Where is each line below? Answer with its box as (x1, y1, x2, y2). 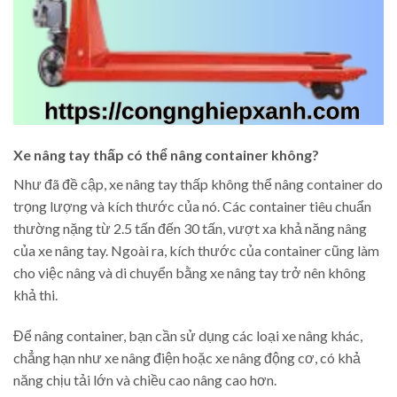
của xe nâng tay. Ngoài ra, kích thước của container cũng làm (13, 242, 379, 260)
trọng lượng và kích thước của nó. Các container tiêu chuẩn (13, 198, 371, 215)
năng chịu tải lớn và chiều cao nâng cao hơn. (13, 370, 276, 388)
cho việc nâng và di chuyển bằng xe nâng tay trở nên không (13, 264, 366, 282)
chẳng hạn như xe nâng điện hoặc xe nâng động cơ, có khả (13, 348, 361, 366)
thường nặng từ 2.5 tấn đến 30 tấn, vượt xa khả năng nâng (13, 220, 367, 237)
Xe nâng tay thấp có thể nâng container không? (13, 146, 319, 164)
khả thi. (13, 286, 58, 304)
